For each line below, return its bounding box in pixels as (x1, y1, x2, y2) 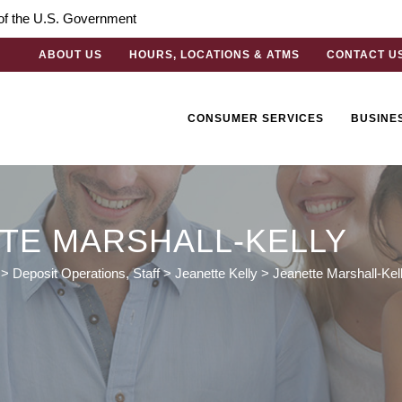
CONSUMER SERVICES (188, 112, 324, 126)
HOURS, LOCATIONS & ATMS (129, 48, 300, 61)
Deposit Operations (13, 266, 126, 282)
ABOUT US (39, 48, 102, 61)
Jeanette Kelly (175, 266, 258, 282)
